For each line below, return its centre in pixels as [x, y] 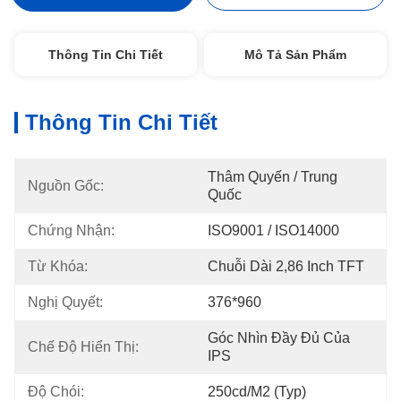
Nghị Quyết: [65, 302]
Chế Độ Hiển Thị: [83, 347]
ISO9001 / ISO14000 [273, 230]
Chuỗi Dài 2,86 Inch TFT [286, 266]
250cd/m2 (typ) [257, 392]
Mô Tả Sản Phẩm [296, 55]
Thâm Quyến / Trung [273, 177]
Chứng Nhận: [71, 230]
